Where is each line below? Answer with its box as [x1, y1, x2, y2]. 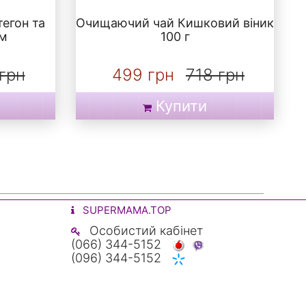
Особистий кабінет [85, 223, 203, 238]
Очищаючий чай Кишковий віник [76, 16, 274, 31]
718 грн [186, 65, 245, 85]
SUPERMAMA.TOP [79, 204, 171, 217]
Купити [156, 97, 207, 115]
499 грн [112, 65, 174, 85]
